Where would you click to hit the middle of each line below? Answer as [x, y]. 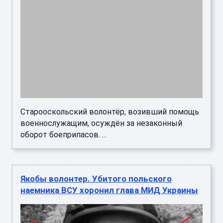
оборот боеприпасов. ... [63, 134]
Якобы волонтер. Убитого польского [96, 178]
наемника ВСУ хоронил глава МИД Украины [109, 190]
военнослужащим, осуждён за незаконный [101, 123]
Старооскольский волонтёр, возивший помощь [110, 111]
